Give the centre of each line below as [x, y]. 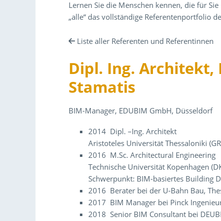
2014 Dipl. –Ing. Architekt [133, 131]
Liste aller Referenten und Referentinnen [146, 41]
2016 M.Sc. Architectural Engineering [152, 155]
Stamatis [102, 87]
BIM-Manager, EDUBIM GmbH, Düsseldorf [141, 110]
